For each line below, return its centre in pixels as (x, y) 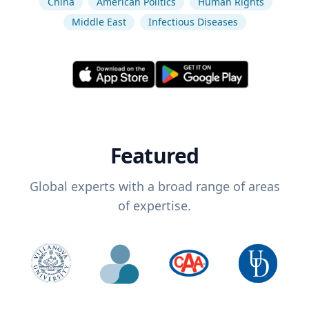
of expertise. (154, 206)
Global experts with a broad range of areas (154, 187)
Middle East (99, 22)
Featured (154, 156)
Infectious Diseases (193, 22)
